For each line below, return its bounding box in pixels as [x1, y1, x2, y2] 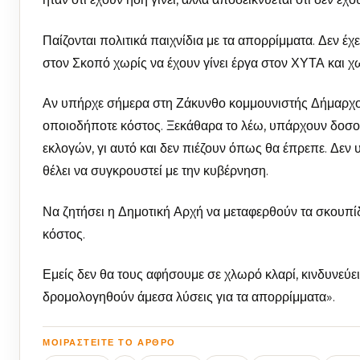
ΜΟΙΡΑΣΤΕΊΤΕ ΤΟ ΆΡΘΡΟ [43, 337, 176, 349]
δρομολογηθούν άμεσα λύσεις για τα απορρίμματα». [43, 289, 345, 305]
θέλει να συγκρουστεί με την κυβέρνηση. [43, 163, 268, 179]
